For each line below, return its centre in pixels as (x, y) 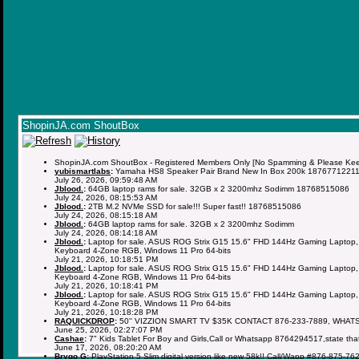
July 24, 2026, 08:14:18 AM (106, 232)
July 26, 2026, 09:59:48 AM (106, 179)
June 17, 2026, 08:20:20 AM (108, 347)
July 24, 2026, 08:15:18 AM (106, 215)
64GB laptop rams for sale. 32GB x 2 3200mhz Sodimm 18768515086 (218, 188)
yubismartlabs (83, 171)
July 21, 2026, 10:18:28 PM (106, 312)
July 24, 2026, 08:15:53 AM (106, 197)
